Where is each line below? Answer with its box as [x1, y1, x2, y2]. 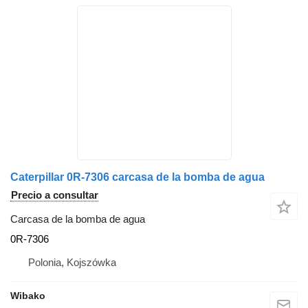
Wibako [10, 290, 45, 302]
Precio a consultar [11, 189, 98, 201]
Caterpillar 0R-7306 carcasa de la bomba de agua [10, 171, 265, 184]
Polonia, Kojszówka [28, 256, 116, 269]
